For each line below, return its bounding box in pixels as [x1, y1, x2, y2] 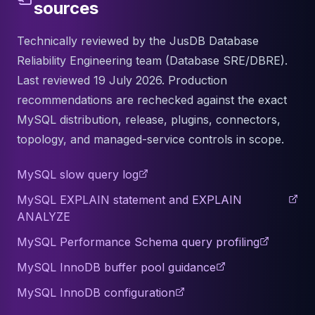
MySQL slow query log [17, 167, 139, 181]
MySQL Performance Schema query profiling [17, 235, 259, 249]
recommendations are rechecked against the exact [17, 93, 287, 107]
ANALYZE [17, 210, 70, 224]
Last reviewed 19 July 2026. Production [17, 73, 227, 87]
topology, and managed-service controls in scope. [17, 132, 284, 146]
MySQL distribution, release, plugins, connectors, [17, 112, 281, 127]
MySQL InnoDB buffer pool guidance [17, 260, 216, 274]
